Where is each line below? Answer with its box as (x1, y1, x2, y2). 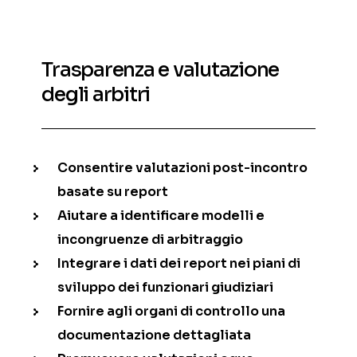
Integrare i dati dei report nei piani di (57, 254, 301, 272)
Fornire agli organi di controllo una (57, 302, 286, 320)
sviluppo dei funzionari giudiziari (57, 278, 274, 296)
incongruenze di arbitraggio (57, 230, 244, 248)
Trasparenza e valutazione (41, 57, 280, 82)
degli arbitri (41, 81, 151, 107)
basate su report (57, 182, 169, 200)
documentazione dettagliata (57, 326, 252, 343)
